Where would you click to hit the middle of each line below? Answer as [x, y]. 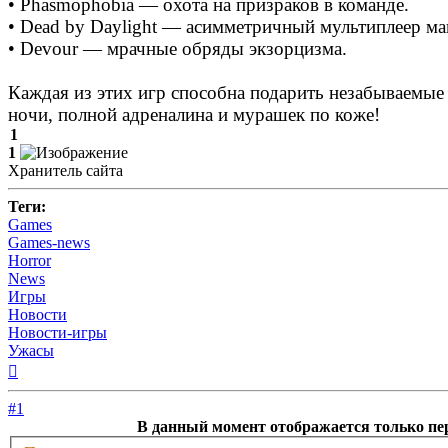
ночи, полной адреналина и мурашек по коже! [194, 115]
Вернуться [52, 368]
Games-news [49, 243]
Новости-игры [57, 333]
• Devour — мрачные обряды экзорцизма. [177, 49]
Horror [29, 261]
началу [40, 404]
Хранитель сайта [65, 171]
